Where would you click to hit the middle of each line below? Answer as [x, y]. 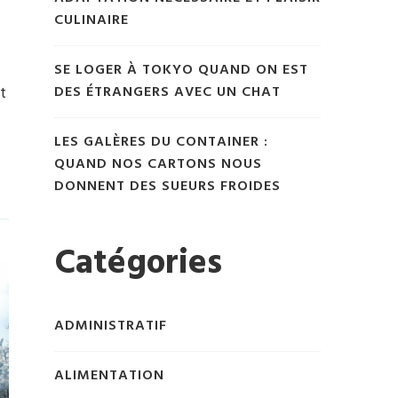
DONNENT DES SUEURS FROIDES [167, 187]
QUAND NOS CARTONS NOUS [158, 165]
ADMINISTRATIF [111, 326]
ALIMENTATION [109, 375]
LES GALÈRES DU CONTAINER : [161, 143]
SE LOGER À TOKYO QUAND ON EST [181, 71]
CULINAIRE [92, 21]
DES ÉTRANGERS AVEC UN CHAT [167, 93]
